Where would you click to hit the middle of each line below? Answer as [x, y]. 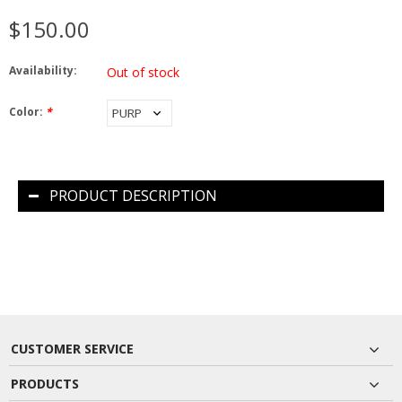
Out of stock [143, 72]
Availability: [43, 70]
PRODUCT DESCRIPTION [133, 195]
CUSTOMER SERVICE [72, 348]
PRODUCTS [45, 383]
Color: [27, 111]
